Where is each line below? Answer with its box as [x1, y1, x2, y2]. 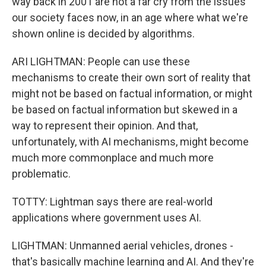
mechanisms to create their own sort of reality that [12, 71, 251, 84]
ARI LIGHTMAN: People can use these [12, 55, 190, 68]
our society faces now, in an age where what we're [12, 11, 248, 24]
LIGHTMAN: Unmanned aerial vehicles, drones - [12, 239, 233, 252]
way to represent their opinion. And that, [12, 119, 198, 132]
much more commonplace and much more [12, 151, 214, 164]
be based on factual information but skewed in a [12, 103, 237, 116]
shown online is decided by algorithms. [12, 27, 195, 40]
